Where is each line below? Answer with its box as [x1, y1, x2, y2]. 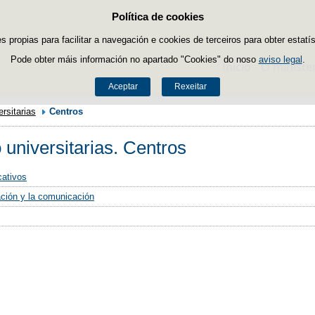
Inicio [222, 59, 251, 75]
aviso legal [258, 53, 302, 65]
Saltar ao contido [157, 13, 233, 24]
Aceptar [108, 82, 138, 92]
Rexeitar [174, 82, 207, 92]
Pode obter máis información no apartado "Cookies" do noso [10, 53, 259, 65]
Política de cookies [111, 11, 204, 23]
